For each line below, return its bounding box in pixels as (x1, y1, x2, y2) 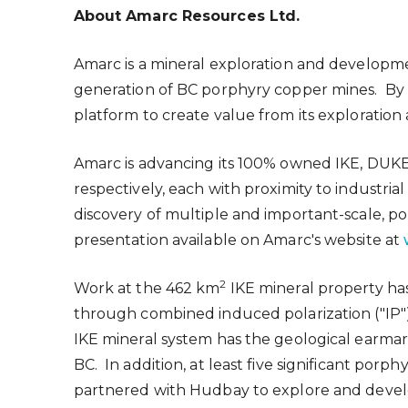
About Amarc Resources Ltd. (73, 6, 301, 25)
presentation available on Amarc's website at (73, 230, 404, 249)
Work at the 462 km (73, 279, 220, 297)
